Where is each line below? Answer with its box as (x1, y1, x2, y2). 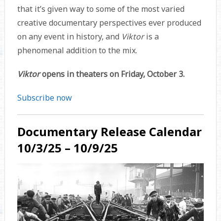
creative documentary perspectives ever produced (17, 17, 201, 29)
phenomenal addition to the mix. (17, 45, 137, 56)
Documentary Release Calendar (17, 123, 202, 140)
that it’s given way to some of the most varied (17, 3, 184, 15)
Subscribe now (17, 92, 72, 104)
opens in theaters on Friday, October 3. (41, 69, 184, 80)
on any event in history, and (17, 31, 121, 42)
